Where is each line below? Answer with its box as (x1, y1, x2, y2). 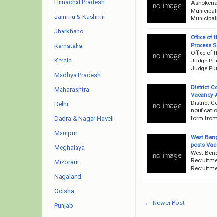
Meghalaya (54, 144, 85, 151)
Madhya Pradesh (54, 71, 101, 78)
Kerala (54, 57, 72, 64)
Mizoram (54, 158, 79, 166)
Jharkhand (54, 28, 84, 35)
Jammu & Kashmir (54, 13, 105, 20)
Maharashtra (54, 86, 89, 93)
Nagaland (54, 173, 81, 180)
